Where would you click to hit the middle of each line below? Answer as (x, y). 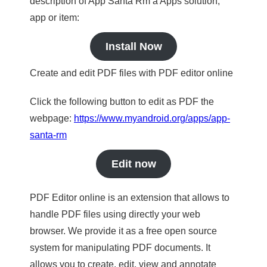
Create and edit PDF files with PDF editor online (131, 73)
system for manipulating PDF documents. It (120, 248)
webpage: (52, 118)
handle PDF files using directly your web (115, 214)
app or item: (55, 18)
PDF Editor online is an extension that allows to (130, 198)
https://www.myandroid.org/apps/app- (152, 118)
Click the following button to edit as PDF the (122, 102)
